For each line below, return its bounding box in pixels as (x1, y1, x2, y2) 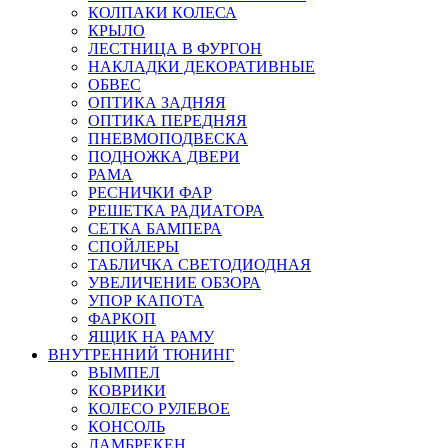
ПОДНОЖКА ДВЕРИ (88, 147, 240, 165)
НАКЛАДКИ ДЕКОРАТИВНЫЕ (88, 57, 315, 75)
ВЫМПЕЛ (88, 363, 160, 381)
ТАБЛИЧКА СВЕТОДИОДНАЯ (88, 255, 311, 273)
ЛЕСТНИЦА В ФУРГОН (88, 39, 262, 57)
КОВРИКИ (88, 381, 166, 399)
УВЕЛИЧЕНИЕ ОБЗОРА (88, 273, 261, 291)
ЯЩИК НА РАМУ (88, 327, 214, 345)
